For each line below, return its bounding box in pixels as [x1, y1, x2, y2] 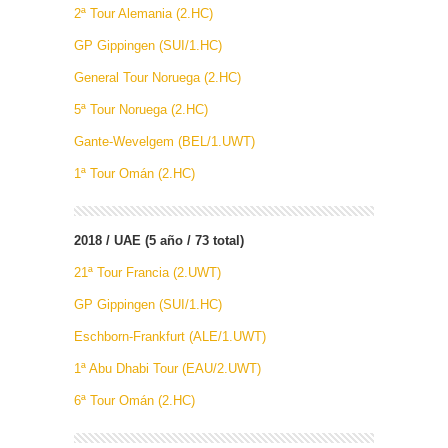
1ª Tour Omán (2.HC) [74, 165, 195, 181]
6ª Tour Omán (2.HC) [74, 392, 195, 408]
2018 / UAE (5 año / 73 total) [74, 232, 244, 248]
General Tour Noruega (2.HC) [74, 69, 241, 85]
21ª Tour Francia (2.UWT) [74, 264, 221, 280]
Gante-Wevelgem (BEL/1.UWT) [74, 133, 255, 149]
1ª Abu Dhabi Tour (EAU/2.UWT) [74, 360, 261, 376]
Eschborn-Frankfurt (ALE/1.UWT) [74, 328, 266, 344]
